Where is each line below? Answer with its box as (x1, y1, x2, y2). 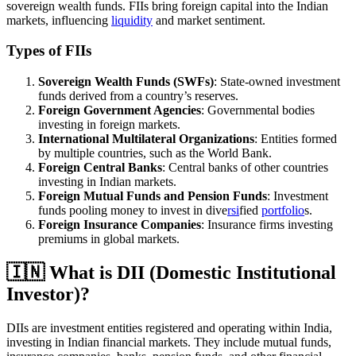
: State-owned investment (214, 75, 340, 89)
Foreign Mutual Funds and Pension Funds (38, 189, 267, 203)
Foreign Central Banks (38, 161, 162, 175)
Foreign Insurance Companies (38, 218, 201, 232)
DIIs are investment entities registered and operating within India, (6, 320, 332, 335)
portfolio (261, 203, 304, 218)
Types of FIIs (6, 42, 91, 60)
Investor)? (6, 283, 90, 304)
